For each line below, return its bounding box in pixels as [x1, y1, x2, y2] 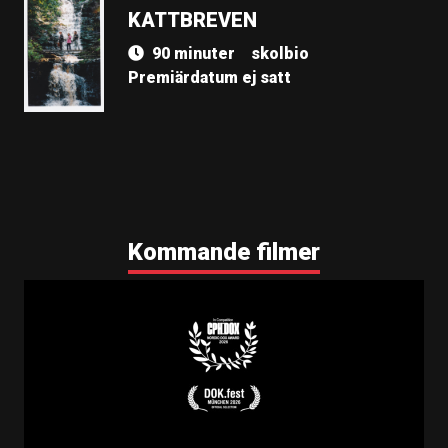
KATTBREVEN [128, 8, 257, 32]
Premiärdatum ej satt [128, 68, 291, 87]
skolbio [251, 44, 309, 63]
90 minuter [152, 44, 235, 63]
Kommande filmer [128, 238, 320, 266]
